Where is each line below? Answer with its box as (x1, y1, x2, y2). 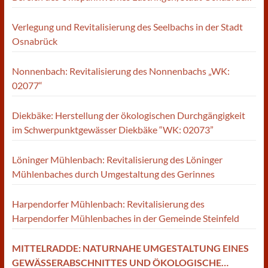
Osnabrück (11, 35, 57, 47)
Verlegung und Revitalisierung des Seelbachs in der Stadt (11, 21, 243, 32)
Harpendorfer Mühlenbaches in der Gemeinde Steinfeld (11, 212, 239, 224)
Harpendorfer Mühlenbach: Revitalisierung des (11, 198, 205, 209)
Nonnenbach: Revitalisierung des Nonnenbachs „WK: (11, 65, 230, 77)
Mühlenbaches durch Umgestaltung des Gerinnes (11, 168, 215, 179)
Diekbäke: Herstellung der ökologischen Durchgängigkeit (11, 109, 245, 121)
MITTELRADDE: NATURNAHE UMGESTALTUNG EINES (11, 242, 249, 254)
